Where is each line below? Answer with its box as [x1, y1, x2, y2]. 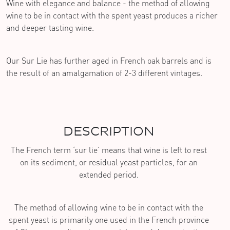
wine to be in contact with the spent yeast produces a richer [6, 10, 218, 21]
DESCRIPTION [63, 123, 155, 140]
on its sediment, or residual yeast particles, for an [20, 157, 198, 167]
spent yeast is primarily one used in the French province [9, 214, 209, 225]
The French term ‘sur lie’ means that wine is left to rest [11, 144, 207, 155]
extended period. [79, 169, 139, 180]
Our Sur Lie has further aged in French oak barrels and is [6, 55, 212, 66]
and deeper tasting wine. [6, 22, 94, 33]
